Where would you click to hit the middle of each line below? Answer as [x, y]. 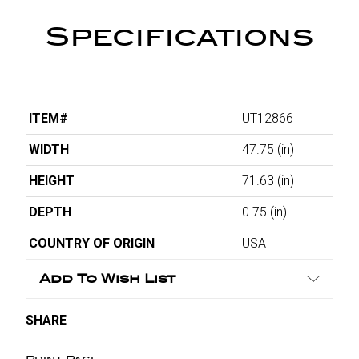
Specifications [179, 37]
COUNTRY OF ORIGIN [92, 243]
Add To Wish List [107, 278]
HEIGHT [52, 180]
